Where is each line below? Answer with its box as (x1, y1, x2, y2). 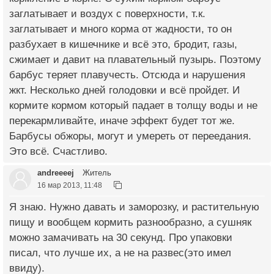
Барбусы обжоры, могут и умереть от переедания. (9, 130, 251, 143)
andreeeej (37, 168, 74, 178)
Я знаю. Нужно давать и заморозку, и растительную (9, 201, 259, 213)
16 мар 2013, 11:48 (37, 181, 102, 190)
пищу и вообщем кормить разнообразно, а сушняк (9, 217, 251, 229)
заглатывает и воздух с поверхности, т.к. (9, 8, 206, 20)
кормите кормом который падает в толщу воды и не (9, 100, 257, 112)
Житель (80, 168, 111, 178)
